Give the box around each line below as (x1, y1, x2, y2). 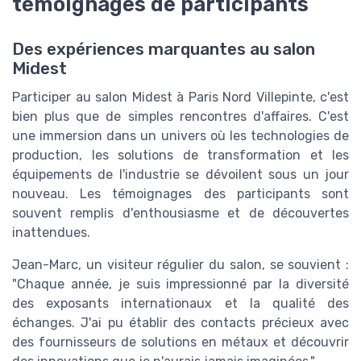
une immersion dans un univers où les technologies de (12, 128, 349, 144)
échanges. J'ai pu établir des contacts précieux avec (12, 315, 349, 331)
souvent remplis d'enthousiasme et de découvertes (12, 205, 349, 222)
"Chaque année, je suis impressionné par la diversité (12, 276, 349, 293)
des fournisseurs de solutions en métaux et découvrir (12, 334, 349, 351)
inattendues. (12, 225, 90, 241)
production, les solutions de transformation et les (12, 147, 349, 164)
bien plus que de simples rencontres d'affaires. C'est (12, 109, 349, 125)
